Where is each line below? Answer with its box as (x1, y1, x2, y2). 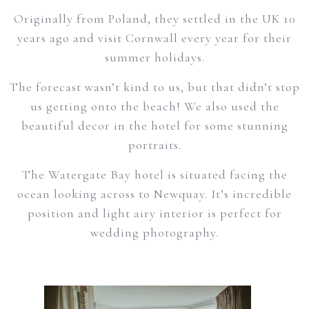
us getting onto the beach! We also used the (30, 99, 279, 114)
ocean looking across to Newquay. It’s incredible (17, 186, 292, 201)
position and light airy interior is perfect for (27, 206, 282, 221)
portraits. (128, 137, 181, 152)
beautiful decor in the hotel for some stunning (21, 118, 288, 133)
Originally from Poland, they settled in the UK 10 (13, 11, 296, 26)
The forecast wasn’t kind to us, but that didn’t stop (9, 79, 300, 94)
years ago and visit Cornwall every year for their (17, 30, 292, 46)
